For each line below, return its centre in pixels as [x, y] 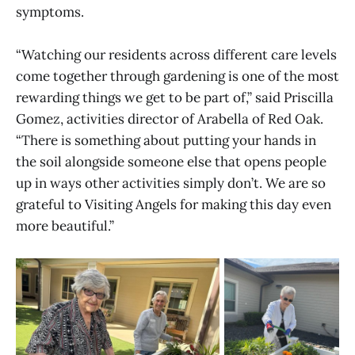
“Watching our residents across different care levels [176, 55]
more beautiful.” [65, 226]
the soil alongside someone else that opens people [171, 162]
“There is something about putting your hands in [166, 141]
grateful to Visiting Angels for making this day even [174, 205]
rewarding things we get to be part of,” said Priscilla [175, 98]
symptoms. [50, 11]
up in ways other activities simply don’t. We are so [171, 183]
